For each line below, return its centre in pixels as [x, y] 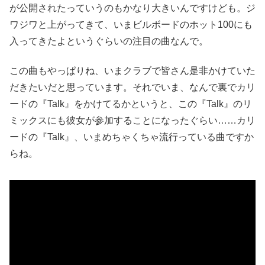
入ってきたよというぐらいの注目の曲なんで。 [109, 41]
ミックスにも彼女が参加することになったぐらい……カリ [132, 121]
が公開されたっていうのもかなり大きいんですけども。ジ [132, 8]
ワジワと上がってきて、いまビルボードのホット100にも [131, 25]
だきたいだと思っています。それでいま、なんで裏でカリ [132, 88]
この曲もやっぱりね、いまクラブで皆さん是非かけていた [132, 71]
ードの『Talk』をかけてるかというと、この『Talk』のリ [131, 104]
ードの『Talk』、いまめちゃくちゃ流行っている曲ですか [132, 137]
